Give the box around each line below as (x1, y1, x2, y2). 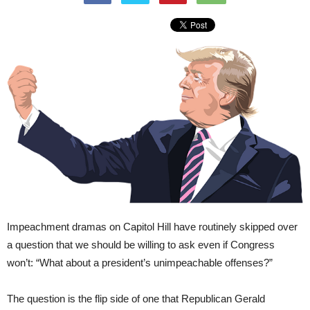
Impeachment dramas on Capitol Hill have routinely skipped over (7, 220, 298, 232)
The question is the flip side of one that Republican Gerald (7, 292, 265, 304)
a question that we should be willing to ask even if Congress (7, 238, 275, 250)
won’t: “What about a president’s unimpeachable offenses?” (7, 256, 273, 268)
